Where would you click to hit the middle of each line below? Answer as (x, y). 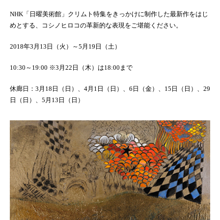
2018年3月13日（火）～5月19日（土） (65, 46)
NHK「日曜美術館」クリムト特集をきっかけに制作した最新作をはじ (109, 14)
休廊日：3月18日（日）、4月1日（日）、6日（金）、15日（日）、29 (110, 88)
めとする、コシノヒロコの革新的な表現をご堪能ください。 (96, 25)
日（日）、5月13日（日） (47, 100)
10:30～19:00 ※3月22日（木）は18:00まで (71, 67)
